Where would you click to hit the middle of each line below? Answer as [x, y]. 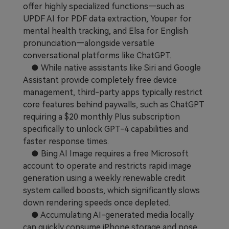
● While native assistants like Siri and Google [112, 67]
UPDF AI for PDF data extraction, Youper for [107, 18]
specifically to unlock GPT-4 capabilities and [106, 129]
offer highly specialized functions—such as [104, 6]
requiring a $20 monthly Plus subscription [101, 117]
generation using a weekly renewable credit [104, 178]
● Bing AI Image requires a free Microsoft [106, 153]
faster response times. [66, 141]
